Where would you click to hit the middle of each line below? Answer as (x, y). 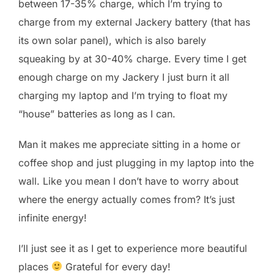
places (35, 266)
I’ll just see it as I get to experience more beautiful (133, 248)
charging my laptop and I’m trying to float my (123, 95)
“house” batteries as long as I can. (97, 113)
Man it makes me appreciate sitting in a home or (129, 144)
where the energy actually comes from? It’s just (127, 199)
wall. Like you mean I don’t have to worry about (128, 181)
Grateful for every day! (117, 266)
